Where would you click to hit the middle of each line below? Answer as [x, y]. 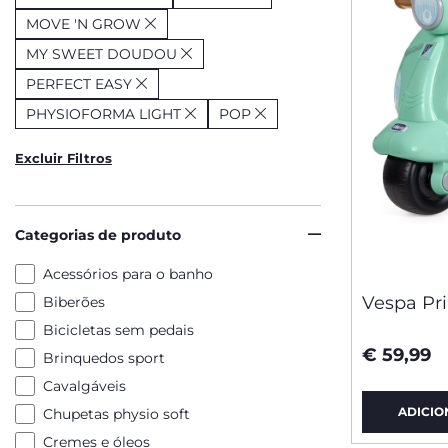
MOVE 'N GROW [83, 24]
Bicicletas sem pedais [118, 330]
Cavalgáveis [84, 386]
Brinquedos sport [104, 358]
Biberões [74, 302]
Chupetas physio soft [116, 414]
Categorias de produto [98, 235]
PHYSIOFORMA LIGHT [103, 114]
